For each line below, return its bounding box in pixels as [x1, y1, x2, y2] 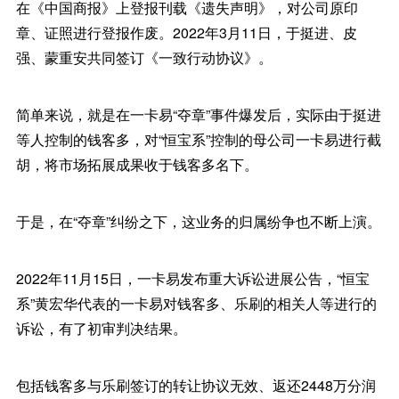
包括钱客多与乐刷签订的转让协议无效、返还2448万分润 [15, 375, 376, 395]
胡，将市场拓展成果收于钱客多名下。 [15, 154, 258, 175]
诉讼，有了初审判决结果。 [15, 318, 187, 338]
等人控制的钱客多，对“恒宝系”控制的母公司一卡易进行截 [15, 129, 381, 150]
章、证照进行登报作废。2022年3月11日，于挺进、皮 [15, 22, 357, 43]
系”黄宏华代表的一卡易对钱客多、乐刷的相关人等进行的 [15, 293, 377, 313]
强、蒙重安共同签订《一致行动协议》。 [15, 47, 273, 68]
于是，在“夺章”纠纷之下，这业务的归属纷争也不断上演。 [15, 211, 381, 232]
